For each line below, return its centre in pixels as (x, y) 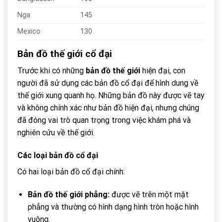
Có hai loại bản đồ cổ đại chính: (71, 172)
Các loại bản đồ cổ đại (58, 156)
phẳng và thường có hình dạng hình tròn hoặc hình (113, 207)
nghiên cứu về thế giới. (56, 133)
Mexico (29, 31)
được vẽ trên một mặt (149, 195)
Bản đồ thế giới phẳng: (68, 195)
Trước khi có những (52, 71)
